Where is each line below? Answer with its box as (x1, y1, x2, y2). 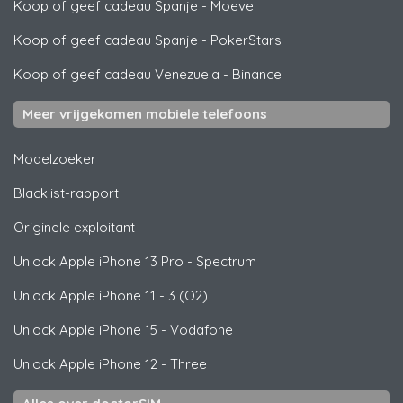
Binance (232, 65, 282, 83)
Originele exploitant (13, 218, 135, 236)
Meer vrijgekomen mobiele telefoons (22, 104, 267, 122)
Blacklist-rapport (13, 184, 119, 201)
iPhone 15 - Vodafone (95, 320, 233, 338)
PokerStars (210, 31, 282, 49)
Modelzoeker (13, 149, 96, 167)
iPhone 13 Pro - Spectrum (95, 252, 256, 270)
